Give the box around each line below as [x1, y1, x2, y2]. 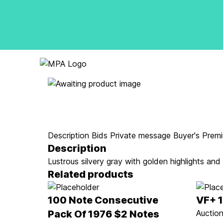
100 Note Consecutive [48, 194, 158, 206]
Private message [110, 130, 171, 140]
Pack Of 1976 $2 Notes [48, 208, 159, 220]
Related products [48, 168, 133, 180]
